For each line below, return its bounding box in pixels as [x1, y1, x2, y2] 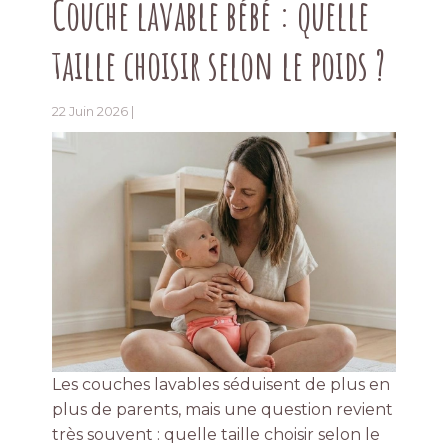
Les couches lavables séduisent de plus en [52, 375, 391, 395]
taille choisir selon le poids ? [52, 39, 386, 91]
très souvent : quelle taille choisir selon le [52, 425, 381, 445]
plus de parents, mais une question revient [52, 400, 394, 420]
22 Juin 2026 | [52, 104, 135, 120]
